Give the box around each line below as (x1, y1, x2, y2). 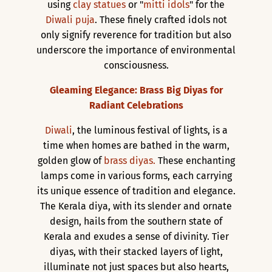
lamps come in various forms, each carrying (40, 169, 232, 182)
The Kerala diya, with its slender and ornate (40, 200, 232, 212)
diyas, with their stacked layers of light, (49, 245, 223, 257)
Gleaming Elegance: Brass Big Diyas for (49, 84, 223, 96)
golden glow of (37, 154, 104, 166)
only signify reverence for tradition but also (41, 29, 231, 41)
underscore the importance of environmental (36, 44, 236, 56)
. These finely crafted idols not (94, 13, 227, 25)
